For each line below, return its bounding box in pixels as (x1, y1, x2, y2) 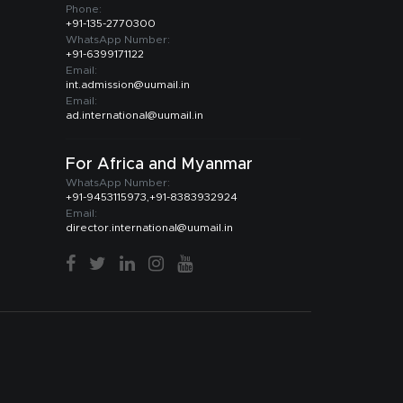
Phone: (66, 3, 102, 14)
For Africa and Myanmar (66, 156, 253, 173)
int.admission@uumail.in (66, 78, 190, 90)
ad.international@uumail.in (66, 109, 203, 121)
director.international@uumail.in (66, 221, 233, 233)
